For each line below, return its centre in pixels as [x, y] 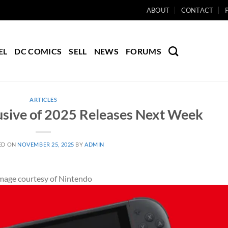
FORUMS [143, 51]
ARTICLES [44, 99]
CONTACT [197, 10]
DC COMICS [38, 51]
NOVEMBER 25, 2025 [46, 144]
